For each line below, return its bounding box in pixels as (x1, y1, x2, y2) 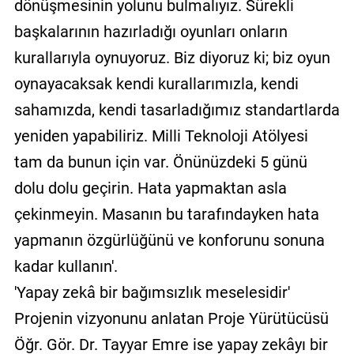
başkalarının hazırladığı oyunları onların (13, 21, 288, 41)
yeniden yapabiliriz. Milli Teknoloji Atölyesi (13, 126, 308, 145)
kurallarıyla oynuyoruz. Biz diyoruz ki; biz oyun (13, 47, 330, 67)
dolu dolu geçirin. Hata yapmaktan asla (13, 178, 287, 198)
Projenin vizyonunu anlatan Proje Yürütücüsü (13, 308, 329, 328)
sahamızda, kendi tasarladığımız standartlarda (13, 100, 340, 119)
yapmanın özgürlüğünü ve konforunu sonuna (13, 230, 325, 250)
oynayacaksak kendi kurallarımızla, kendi (13, 73, 299, 93)
